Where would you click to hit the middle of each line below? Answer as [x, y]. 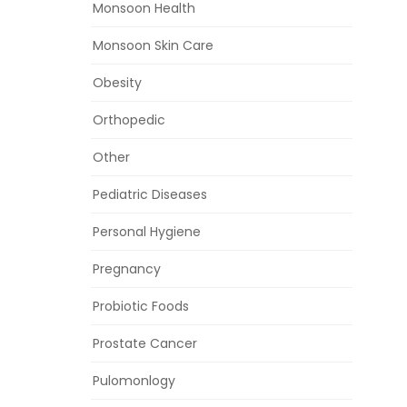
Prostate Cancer [145, 344]
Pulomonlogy [134, 381]
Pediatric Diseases [150, 195]
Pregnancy [127, 269]
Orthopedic [129, 120]
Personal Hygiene [147, 232]
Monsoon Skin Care [153, 46]
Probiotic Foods [141, 307]
